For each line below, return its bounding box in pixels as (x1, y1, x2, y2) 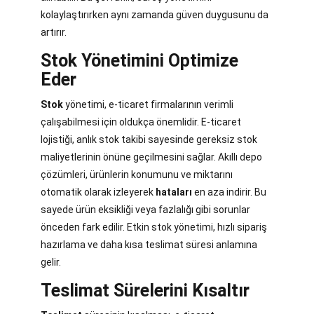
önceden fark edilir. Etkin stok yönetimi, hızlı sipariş (41, 221, 267, 233)
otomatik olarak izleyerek (41, 186, 156, 198)
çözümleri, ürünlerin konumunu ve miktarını (41, 169, 233, 181)
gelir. (41, 257, 61, 268)
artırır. (41, 27, 67, 39)
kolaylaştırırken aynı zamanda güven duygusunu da (41, 9, 268, 21)
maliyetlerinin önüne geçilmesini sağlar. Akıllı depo (41, 151, 262, 163)
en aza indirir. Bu (192, 186, 266, 198)
